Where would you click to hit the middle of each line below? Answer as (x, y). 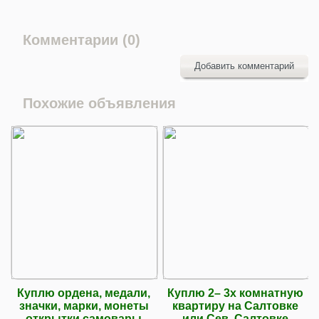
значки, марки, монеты (84, 305)
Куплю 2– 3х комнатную (235, 293)
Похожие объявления (99, 103)
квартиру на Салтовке (235, 305)
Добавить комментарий (244, 66)
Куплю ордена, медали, (84, 293)
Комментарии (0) (82, 40)
